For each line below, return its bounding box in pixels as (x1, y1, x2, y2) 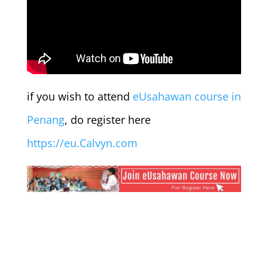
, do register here (64, 112, 151, 127)
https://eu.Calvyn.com (26, 135, 138, 150)
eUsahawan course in (132, 89, 241, 103)
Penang (26, 112, 65, 127)
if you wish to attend (26, 89, 133, 103)
